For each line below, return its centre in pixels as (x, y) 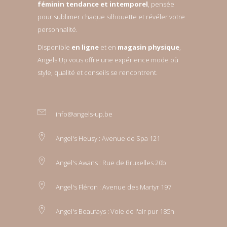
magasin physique (148, 47)
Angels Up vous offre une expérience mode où (108, 60)
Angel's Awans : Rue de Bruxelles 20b (111, 163)
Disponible (54, 47)
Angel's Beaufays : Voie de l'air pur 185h (115, 211)
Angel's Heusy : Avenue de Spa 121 (108, 138)
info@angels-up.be (84, 114)
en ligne (85, 47)
